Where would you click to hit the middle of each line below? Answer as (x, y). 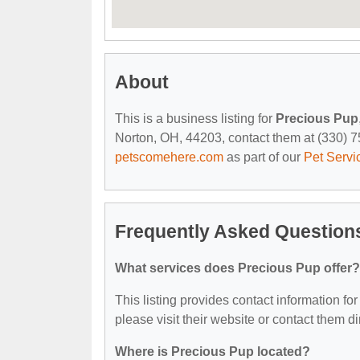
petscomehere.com (169, 157)
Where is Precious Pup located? (213, 351)
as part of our (264, 157)
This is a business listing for (195, 118)
